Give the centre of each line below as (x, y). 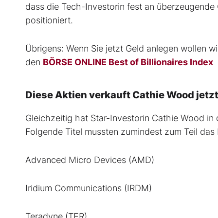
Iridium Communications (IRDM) (89, 188)
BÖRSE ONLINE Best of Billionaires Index (128, 62)
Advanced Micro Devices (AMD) (90, 160)
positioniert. (49, 20)
